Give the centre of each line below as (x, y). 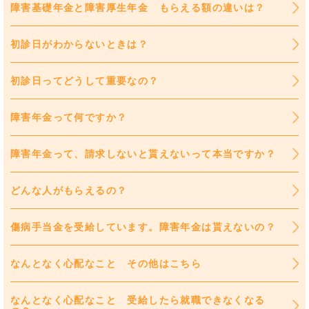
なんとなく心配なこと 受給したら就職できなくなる (138, 300)
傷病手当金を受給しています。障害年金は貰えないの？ (143, 227)
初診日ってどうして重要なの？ (85, 81)
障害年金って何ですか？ (69, 118)
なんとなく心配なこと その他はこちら (106, 264)
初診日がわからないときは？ (80, 44)
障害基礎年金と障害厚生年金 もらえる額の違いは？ (138, 8)
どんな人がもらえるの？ (69, 191)
